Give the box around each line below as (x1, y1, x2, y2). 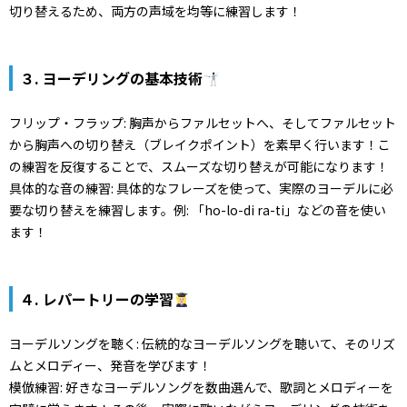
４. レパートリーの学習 (20, 288, 174, 311)
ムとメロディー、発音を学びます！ (9, 356, 212, 375)
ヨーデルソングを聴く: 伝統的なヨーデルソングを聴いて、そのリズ (9, 334, 395, 353)
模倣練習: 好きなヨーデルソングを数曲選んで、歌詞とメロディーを (9, 378, 393, 397)
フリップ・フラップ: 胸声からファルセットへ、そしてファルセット (9, 114, 396, 133)
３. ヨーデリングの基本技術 (20, 67, 203, 90)
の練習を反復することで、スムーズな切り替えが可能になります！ (9, 157, 389, 176)
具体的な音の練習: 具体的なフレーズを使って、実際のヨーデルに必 (9, 179, 393, 198)
